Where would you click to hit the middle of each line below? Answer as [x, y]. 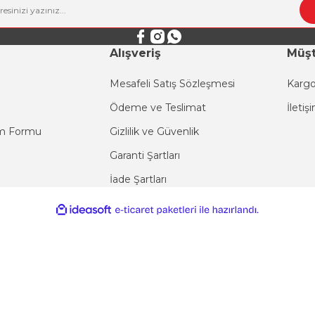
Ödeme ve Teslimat [158, 108]
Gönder [157, 115]
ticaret [208, 223]
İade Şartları [138, 179]
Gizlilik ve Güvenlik [154, 131]
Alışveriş [135, 53]
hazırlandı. [279, 222]
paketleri [213, 235]
